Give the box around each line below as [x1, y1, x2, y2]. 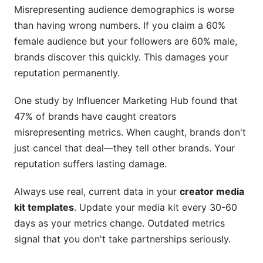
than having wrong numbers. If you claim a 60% [14, 19, 225, 31]
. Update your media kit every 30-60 [74, 201, 237, 213]
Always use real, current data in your [14, 186, 180, 197]
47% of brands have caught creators [14, 110, 176, 122]
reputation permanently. [14, 67, 120, 79]
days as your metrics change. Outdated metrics [14, 217, 225, 229]
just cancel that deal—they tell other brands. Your [14, 142, 235, 154]
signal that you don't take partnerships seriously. [14, 233, 231, 245]
